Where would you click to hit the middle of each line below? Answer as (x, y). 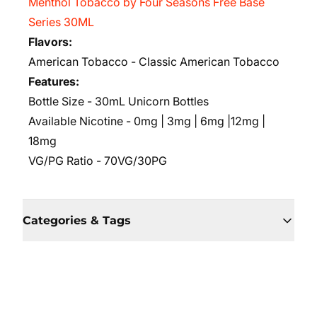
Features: (54, 81)
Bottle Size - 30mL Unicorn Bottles (120, 101)
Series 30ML (61, 22)
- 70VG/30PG (130, 161)
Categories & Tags (77, 220)
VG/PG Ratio (61, 161)
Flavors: (50, 42)
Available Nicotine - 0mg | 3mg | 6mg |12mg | (147, 121)
